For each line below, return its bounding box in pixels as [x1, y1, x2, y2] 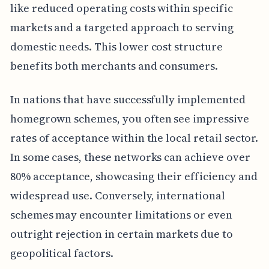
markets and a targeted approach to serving [10, 20, 234, 35]
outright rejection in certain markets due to [10, 226, 233, 242]
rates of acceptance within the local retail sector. [10, 130, 259, 146]
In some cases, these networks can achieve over [10, 150, 250, 165]
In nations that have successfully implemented [10, 92, 246, 107]
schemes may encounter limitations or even [10, 207, 232, 223]
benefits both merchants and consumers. [10, 58, 218, 74]
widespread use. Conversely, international [10, 188, 225, 204]
